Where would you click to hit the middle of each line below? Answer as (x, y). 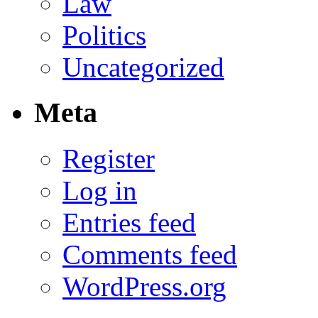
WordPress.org (144, 286)
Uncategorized (143, 67)
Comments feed (150, 254)
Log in (100, 190)
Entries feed (129, 222)
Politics (104, 35)
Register (109, 158)
